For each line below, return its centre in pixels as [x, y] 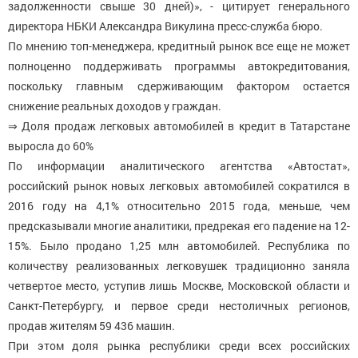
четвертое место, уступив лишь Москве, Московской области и [179, 286]
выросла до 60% [51, 146]
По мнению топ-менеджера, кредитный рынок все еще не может [179, 46]
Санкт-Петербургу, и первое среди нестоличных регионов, [179, 306]
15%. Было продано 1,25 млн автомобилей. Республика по [179, 246]
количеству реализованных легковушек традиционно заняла [179, 266]
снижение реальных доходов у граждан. [115, 106]
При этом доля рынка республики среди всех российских [179, 346]
